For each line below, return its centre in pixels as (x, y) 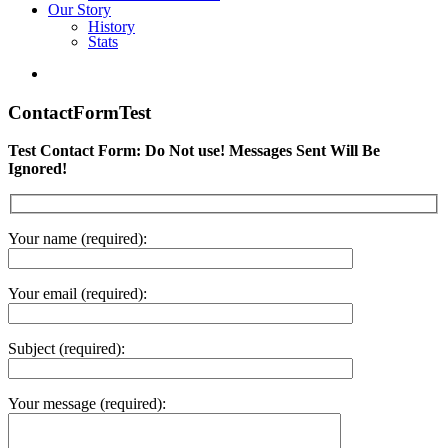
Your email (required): (77, 294)
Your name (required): (77, 239)
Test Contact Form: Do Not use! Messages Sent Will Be (194, 151)
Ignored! (37, 169)
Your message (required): (87, 404)
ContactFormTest (79, 112)
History (111, 26)
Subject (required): (66, 349)
